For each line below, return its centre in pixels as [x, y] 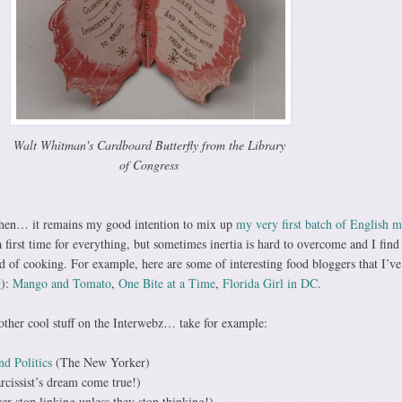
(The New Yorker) [100, 363]
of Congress [149, 165]
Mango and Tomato [61, 284]
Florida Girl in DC [270, 284]
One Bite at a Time [166, 284]
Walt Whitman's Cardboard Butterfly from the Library [149, 145]
